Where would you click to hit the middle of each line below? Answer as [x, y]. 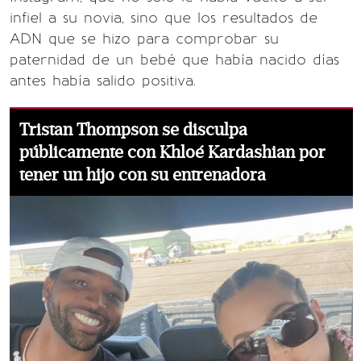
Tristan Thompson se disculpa [133, 130]
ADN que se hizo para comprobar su [144, 39]
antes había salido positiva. [103, 81]
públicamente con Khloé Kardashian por [172, 152]
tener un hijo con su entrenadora [143, 175]
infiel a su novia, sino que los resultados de [164, 18]
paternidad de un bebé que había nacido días [174, 60]
